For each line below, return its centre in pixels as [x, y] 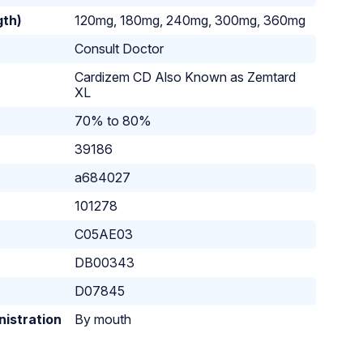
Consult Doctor [120, 49]
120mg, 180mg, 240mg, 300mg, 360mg [190, 21]
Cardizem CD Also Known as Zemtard [186, 77]
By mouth [103, 320]
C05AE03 [104, 235]
